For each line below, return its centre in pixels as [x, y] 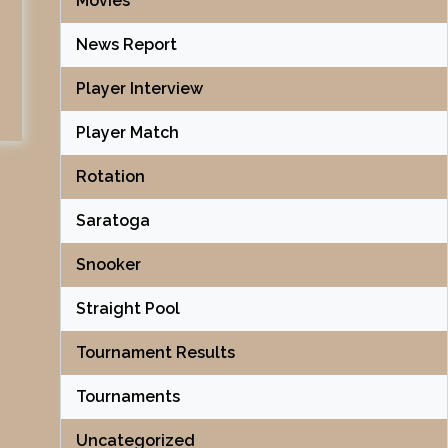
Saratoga [112, 220]
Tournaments [127, 396]
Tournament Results [155, 352]
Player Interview [139, 88]
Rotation [110, 176]
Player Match [127, 132]
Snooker [108, 264]
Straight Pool [127, 308]
